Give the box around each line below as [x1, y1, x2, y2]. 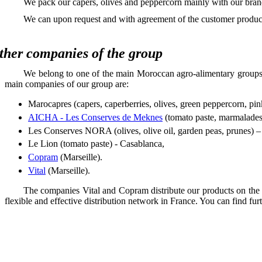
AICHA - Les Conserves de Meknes [28, 112, 163, 122]
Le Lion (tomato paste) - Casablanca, [28, 139, 164, 149]
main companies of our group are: [5, 78, 129, 89]
